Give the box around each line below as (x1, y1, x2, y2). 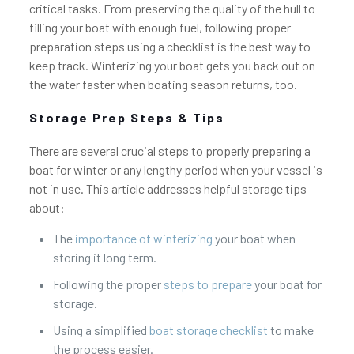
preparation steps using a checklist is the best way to (28, 39, 311, 54)
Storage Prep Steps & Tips (28, 110, 224, 125)
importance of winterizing (74, 231, 213, 246)
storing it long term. (52, 250, 156, 265)
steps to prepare (163, 277, 252, 292)
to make (267, 322, 314, 337)
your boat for (251, 277, 322, 292)
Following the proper (52, 277, 164, 292)
